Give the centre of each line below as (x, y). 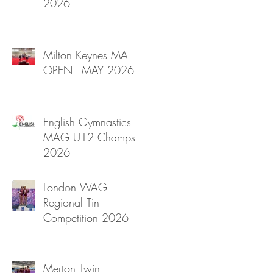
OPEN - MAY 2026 (89, 70)
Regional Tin (71, 202)
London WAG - (78, 187)
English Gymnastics (87, 122)
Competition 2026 (86, 217)
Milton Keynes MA (86, 55)
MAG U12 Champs (89, 137)
